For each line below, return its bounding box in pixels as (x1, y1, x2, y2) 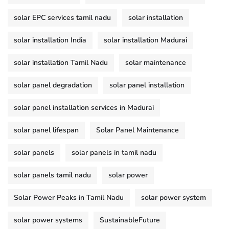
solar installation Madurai (104, 35, 187, 45)
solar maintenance (125, 58, 186, 68)
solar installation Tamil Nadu (14, 58, 108, 68)
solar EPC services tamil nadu (14, 13, 111, 23)
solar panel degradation (14, 80, 92, 90)
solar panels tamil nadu (14, 170, 91, 180)
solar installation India (14, 35, 86, 45)
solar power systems (14, 215, 82, 225)
